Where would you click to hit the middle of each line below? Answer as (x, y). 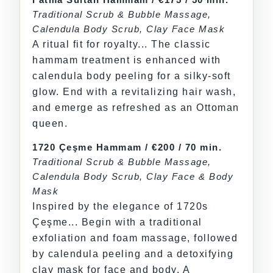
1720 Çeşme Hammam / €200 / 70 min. (127, 147)
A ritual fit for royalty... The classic (122, 44)
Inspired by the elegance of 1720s (120, 207)
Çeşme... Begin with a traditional (117, 222)
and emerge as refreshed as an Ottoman (136, 107)
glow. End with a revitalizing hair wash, (134, 91)
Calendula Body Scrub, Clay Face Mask (129, 29)
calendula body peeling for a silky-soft (132, 76)
